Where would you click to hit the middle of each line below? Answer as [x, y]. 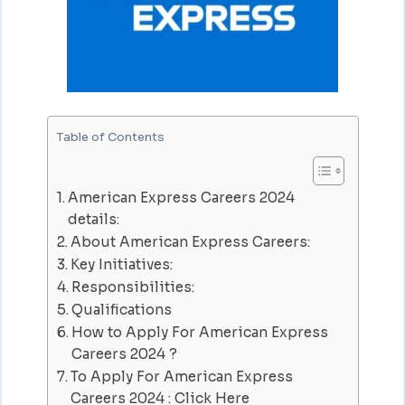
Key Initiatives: [121, 264]
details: [93, 219]
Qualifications [123, 309]
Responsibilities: [132, 287]
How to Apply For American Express [199, 332]
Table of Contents [110, 137]
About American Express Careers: [190, 241]
